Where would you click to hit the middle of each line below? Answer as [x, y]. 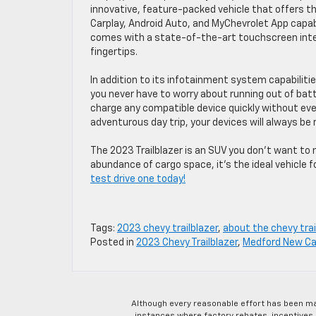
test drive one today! [138, 179]
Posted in [113, 243]
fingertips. [114, 52]
